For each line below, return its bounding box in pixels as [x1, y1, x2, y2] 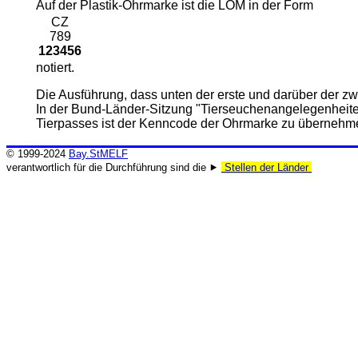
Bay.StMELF [69, 148, 128, 160]
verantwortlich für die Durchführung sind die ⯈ [6, 161, 221, 173]
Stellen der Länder [221, 161, 312, 173]
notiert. [36, 61, 74, 75]
